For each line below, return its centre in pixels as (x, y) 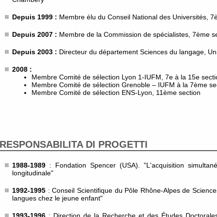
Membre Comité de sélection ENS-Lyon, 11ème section (116, 93)
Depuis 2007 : (35, 34)
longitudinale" (33, 173)
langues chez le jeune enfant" (57, 198)
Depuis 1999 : (36, 17)
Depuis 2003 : (35, 52)
